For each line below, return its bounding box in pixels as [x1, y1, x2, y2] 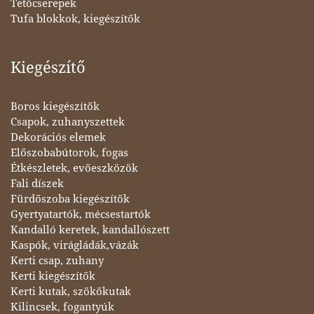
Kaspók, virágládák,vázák [11, 238, 139, 252]
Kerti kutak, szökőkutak [11, 285, 131, 298]
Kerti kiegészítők [11, 269, 95, 282]
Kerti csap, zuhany [11, 254, 104, 267]
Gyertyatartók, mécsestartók [11, 207, 151, 221]
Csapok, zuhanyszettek [11, 115, 125, 128]
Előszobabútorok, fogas [11, 146, 128, 159]
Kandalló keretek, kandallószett [11, 223, 170, 236]
